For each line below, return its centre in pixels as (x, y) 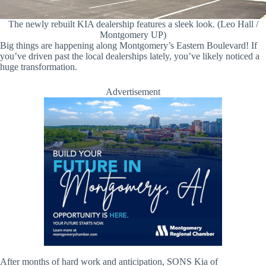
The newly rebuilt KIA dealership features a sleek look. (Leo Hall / (133, 24)
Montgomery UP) (133, 34)
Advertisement (133, 91)
